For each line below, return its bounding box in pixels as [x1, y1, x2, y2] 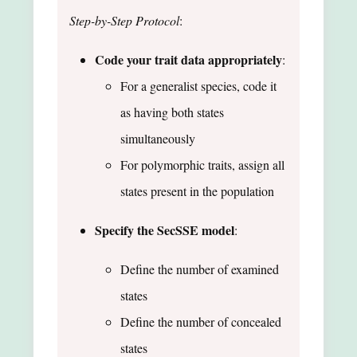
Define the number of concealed [120, 312, 281, 330]
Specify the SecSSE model [95, 220, 234, 239]
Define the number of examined [120, 260, 279, 277]
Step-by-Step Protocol [69, 11, 179, 29]
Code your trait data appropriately [95, 49, 282, 69]
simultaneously [120, 129, 195, 147]
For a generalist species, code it [120, 76, 277, 94]
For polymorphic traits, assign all [120, 155, 284, 173]
